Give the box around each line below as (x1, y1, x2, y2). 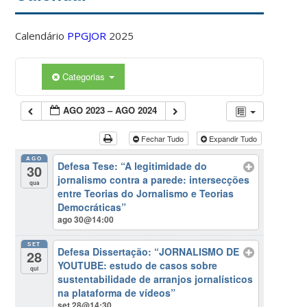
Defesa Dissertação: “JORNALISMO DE (58, 245, 240, 259)
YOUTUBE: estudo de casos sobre (58, 258, 218, 273)
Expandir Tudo (207, 132, 260, 144)
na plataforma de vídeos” (58, 286, 176, 300)
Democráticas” (58, 200, 127, 214)
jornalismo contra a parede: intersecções (58, 173, 250, 187)
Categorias (62, 69, 108, 83)
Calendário (15, 28, 68, 42)
